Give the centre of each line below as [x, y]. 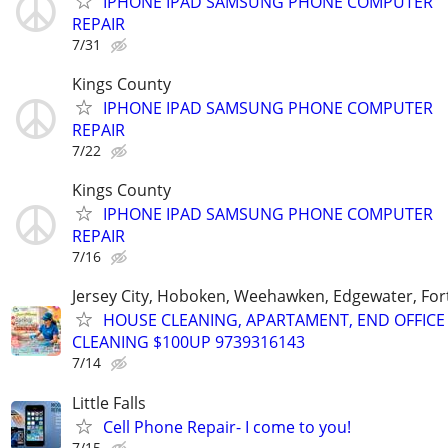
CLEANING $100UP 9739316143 [188, 342]
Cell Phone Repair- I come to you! [227, 426]
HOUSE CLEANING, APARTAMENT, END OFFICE [274, 320]
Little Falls [109, 402]
